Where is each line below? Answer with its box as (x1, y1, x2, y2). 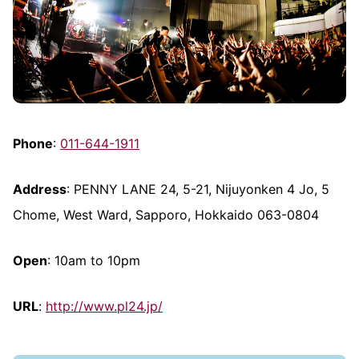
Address (13, 180, 67, 197)
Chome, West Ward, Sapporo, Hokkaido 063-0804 (13, 206, 319, 223)
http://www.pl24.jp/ (46, 297, 163, 314)
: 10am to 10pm (47, 252, 140, 268)
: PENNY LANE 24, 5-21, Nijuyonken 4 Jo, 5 (67, 180, 329, 197)
